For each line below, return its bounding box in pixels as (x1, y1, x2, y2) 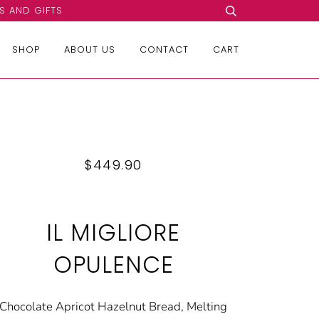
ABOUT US (64, 43, 115, 56)
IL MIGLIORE (46, 216, 181, 249)
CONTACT (140, 43, 189, 56)
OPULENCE (53, 249, 174, 281)
